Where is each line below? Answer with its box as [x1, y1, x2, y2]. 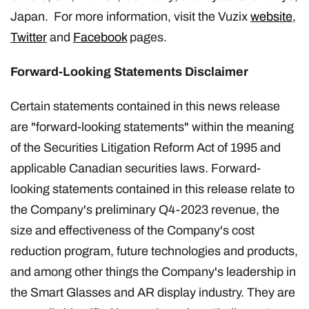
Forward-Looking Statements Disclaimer [10, 64, 248, 79]
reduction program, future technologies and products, [10, 243, 298, 258]
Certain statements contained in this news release [10, 99, 280, 113]
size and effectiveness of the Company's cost [10, 223, 255, 237]
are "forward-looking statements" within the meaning [10, 119, 294, 134]
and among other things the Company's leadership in [10, 264, 296, 279]
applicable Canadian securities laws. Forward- [10, 161, 261, 175]
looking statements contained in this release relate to [10, 181, 295, 196]
